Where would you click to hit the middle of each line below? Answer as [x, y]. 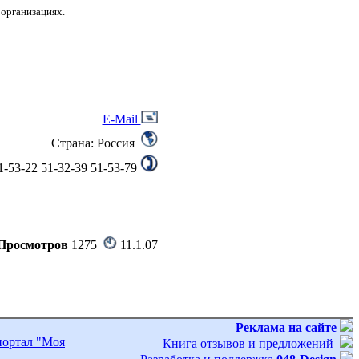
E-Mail [121, 119]
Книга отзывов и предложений [251, 343]
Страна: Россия [96, 143]
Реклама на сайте [286, 327]
